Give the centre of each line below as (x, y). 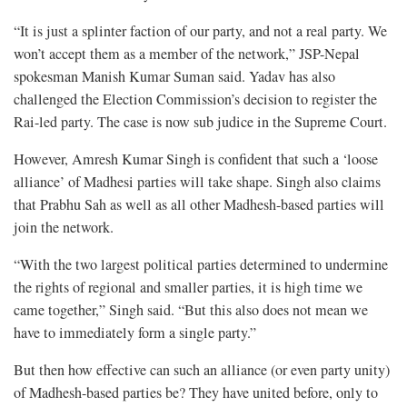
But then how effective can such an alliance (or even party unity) (202, 370)
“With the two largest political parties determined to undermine (201, 265)
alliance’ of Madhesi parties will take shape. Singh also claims (197, 182)
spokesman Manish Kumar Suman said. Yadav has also (174, 77)
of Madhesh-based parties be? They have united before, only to (196, 393)
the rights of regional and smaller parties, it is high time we (188, 288)
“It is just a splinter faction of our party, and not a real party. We (200, 31)
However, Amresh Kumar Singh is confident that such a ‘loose (196, 159)
